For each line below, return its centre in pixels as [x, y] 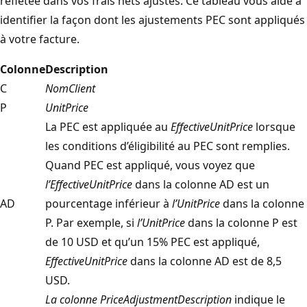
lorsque [274, 126]
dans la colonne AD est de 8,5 [205, 261]
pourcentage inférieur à [109, 203]
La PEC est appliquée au [108, 126]
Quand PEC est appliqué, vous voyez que [150, 165]
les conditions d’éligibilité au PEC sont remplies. [168, 146]
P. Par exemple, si [91, 222]
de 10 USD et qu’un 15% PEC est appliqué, [152, 242]
